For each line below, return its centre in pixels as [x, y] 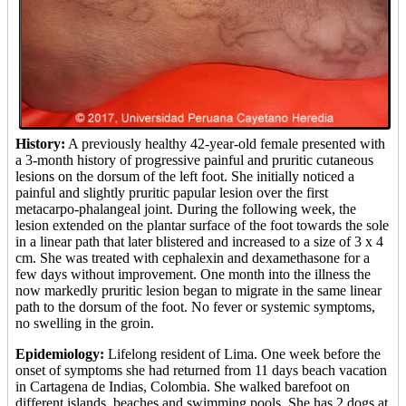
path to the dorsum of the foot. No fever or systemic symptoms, [195, 306]
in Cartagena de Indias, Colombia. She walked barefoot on [183, 386]
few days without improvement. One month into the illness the [193, 274]
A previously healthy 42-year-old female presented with [225, 143]
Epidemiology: [60, 353]
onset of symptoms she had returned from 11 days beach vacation [201, 370]
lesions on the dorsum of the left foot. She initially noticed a [185, 176]
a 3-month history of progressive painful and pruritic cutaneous [194, 159]
